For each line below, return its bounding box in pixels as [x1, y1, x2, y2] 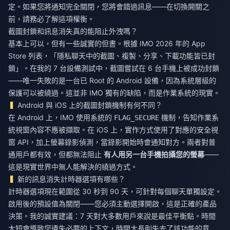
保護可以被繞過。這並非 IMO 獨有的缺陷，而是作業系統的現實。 [8, 88, 220, 98]
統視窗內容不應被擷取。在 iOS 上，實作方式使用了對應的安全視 [8, 125, 218, 135]
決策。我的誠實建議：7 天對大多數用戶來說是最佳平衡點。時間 [8, 212, 216, 221]
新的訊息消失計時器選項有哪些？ [17, 175, 126, 184]
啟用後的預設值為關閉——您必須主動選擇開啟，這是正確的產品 [8, 199, 217, 208]
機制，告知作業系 [159, 113, 219, 122]
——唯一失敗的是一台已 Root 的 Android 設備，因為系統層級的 [8, 76, 216, 85]
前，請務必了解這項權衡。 [8, 14, 94, 24]
